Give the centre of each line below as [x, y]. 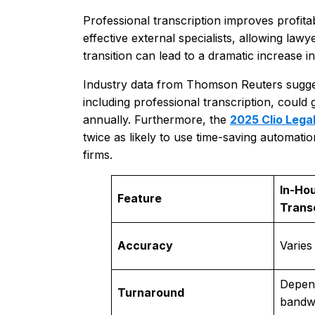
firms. [97, 155]
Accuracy [145, 245]
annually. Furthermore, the [156, 120]
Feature [139, 198]
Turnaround [150, 292]
